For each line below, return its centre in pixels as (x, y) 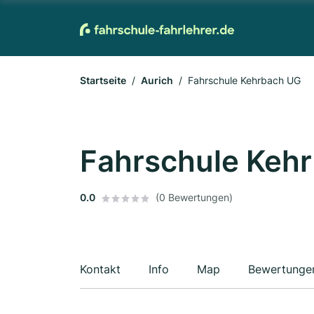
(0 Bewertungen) (194, 197)
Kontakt (100, 269)
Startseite (103, 80)
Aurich (157, 80)
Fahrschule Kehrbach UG (244, 80)
